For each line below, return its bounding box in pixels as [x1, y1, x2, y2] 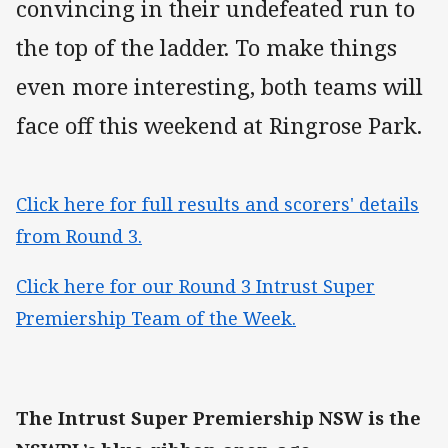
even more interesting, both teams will [16, 70, 423, 102]
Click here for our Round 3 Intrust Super [16, 273, 375, 298]
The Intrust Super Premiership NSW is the [16, 406, 421, 431]
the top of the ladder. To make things [16, 31, 397, 63]
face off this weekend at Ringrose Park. [16, 109, 422, 141]
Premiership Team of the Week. [16, 305, 296, 330]
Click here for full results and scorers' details [16, 191, 419, 216]
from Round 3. [16, 223, 142, 248]
